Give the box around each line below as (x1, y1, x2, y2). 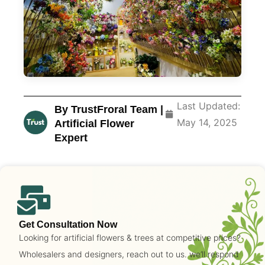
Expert (54, 132, 88, 144)
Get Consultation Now (19, 219, 117, 230)
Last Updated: (176, 100, 240, 112)
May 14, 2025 (176, 117, 237, 129)
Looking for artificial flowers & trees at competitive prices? (19, 232, 241, 243)
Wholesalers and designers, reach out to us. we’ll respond (19, 249, 239, 260)
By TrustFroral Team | (54, 104, 163, 116)
